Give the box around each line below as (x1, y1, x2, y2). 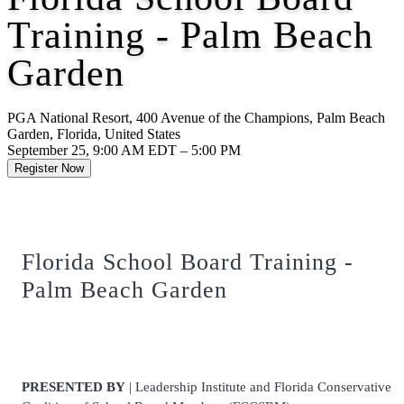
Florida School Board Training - (22, 249, 353, 276)
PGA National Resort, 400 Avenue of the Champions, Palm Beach (7, 110, 385, 126)
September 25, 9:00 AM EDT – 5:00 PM (7, 142, 241, 159)
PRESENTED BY (22, 380, 125, 395)
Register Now (14, 161, 84, 176)
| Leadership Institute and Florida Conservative (125, 380, 391, 395)
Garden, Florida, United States (7, 126, 180, 142)
